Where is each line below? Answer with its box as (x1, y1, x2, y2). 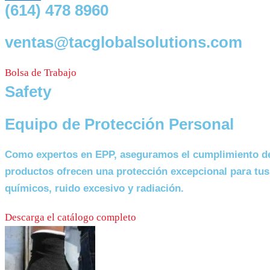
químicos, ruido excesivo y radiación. (5, 183, 184, 194)
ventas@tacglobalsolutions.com (5, 34, 242, 51)
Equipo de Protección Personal (5, 116, 234, 133)
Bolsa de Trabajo (5, 67, 77, 78)
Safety (5, 83, 51, 100)
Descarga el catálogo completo (5, 212, 136, 223)
